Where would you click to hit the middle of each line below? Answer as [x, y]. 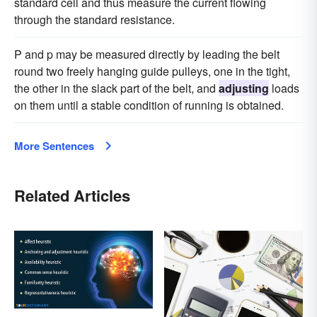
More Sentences [54, 145]
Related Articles [72, 195]
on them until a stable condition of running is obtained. [149, 105]
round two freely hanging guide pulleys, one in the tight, [152, 71]
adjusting [244, 88]
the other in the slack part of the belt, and [116, 88]
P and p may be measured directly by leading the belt [147, 54]
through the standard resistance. [94, 19]
